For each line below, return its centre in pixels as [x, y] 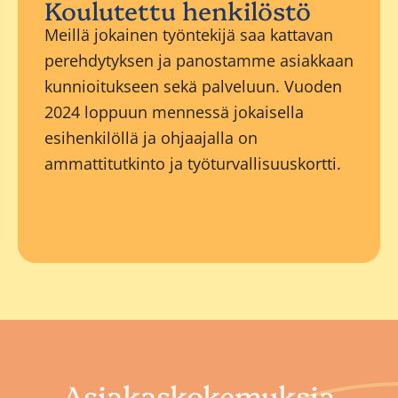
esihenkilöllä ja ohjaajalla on [151, 138]
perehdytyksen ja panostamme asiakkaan [199, 61]
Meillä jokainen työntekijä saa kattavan [189, 35]
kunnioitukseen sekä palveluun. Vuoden [193, 87]
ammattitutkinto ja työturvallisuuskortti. [193, 164]
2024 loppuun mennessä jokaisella [174, 112]
